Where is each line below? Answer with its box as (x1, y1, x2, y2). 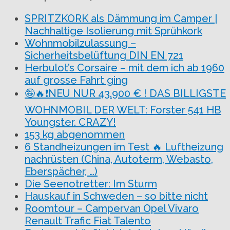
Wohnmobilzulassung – (25, 37, 136, 50)
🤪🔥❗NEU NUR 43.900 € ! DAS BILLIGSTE (25, 87, 226, 100)
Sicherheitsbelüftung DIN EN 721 (25, 49, 183, 62)
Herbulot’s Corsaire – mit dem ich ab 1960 (25, 62, 224, 74)
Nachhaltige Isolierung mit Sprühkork (25, 25, 202, 37)
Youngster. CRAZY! (25, 116, 116, 129)
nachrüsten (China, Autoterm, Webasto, (25, 153, 213, 166)
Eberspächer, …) (25, 165, 98, 178)
